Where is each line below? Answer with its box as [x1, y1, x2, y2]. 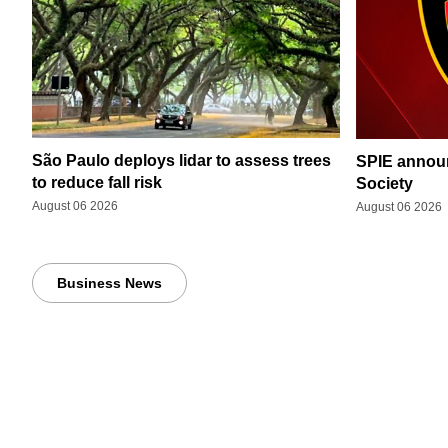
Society [356, 174, 413, 192]
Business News [57, 274, 162, 291]
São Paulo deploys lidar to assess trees [32, 151, 331, 169]
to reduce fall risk [32, 173, 162, 191]
